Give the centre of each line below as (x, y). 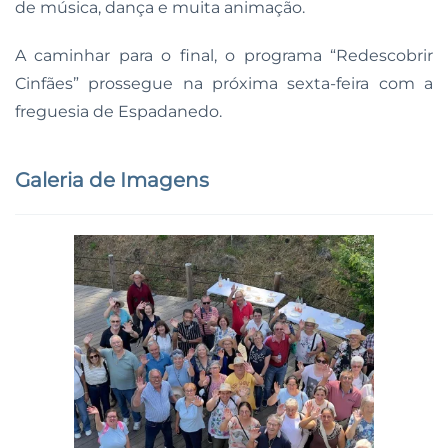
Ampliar (224, 384)
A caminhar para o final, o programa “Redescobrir (224, 55)
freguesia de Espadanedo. (118, 111)
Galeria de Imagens (112, 179)
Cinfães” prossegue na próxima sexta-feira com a (224, 83)
